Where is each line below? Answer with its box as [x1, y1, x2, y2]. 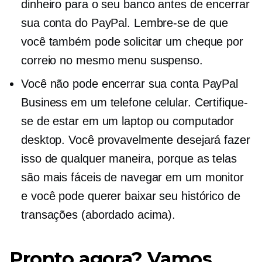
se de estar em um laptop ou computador [21, 115, 235, 127]
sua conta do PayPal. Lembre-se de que [21, 16, 229, 29]
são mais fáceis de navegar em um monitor [21, 171, 244, 184]
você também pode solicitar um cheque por [21, 35, 243, 48]
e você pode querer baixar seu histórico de [21, 189, 240, 202]
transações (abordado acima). [21, 208, 176, 221]
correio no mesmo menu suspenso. [21, 54, 203, 67]
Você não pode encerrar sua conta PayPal [21, 77, 239, 90]
